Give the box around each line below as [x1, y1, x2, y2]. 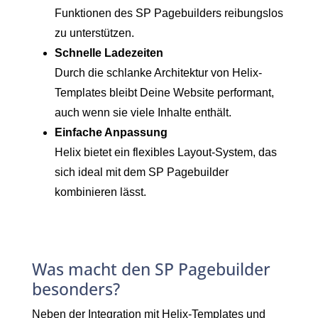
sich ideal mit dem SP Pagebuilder [55, 165, 229, 178]
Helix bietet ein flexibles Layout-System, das [55, 146, 277, 158]
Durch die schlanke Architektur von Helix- [55, 66, 262, 79]
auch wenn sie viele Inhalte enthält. [55, 106, 231, 119]
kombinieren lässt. [55, 185, 146, 198]
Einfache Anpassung [55, 126, 168, 138]
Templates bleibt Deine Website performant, [55, 86, 274, 99]
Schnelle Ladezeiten [55, 46, 163, 59]
